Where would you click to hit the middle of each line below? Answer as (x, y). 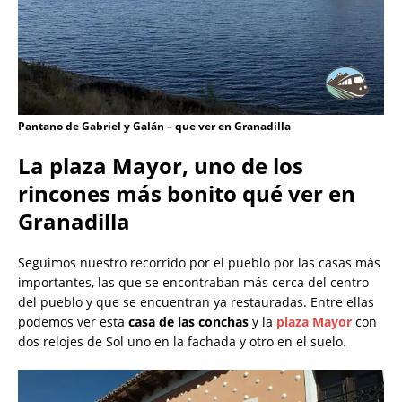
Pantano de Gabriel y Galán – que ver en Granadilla (154, 127)
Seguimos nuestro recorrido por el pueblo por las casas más (199, 263)
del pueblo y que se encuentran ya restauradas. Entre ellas (196, 302)
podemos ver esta (73, 322)
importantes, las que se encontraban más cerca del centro (193, 283)
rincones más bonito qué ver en (187, 194)
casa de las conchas (188, 322)
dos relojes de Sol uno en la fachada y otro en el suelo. (182, 342)
